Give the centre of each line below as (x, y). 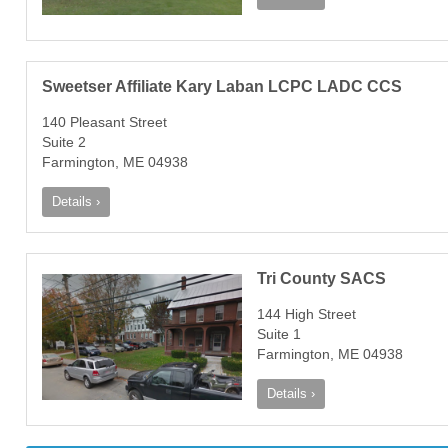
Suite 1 (279, 333)
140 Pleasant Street (104, 121)
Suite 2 (64, 141)
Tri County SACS (321, 278)
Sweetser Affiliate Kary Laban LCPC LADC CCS (222, 86)
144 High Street (306, 313)
